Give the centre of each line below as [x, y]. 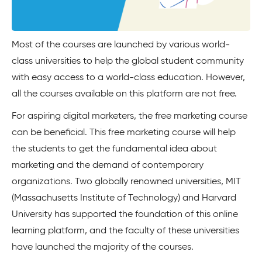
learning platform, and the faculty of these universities [125, 231]
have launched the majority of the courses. [103, 247]
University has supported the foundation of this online [125, 214]
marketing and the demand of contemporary [108, 165]
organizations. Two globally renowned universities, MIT [126, 182]
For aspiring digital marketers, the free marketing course [130, 116]
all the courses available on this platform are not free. [124, 94]
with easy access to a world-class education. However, [128, 77]
